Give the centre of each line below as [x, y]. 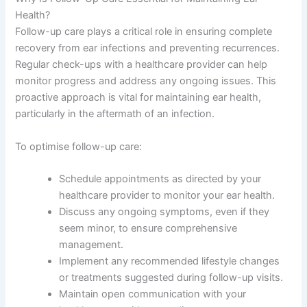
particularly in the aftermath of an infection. [115, 114]
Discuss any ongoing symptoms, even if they [164, 211]
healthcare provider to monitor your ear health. [167, 195]
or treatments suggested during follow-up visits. [171, 277]
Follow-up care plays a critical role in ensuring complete [144, 32]
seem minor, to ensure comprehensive [148, 228]
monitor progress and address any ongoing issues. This [146, 81]
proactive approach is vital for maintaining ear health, [138, 98]
